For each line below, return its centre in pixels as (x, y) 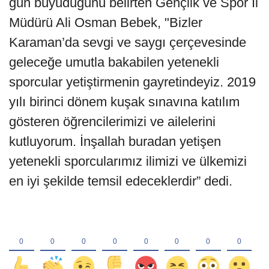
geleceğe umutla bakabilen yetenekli (114, 62)
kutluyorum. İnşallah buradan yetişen (115, 141)
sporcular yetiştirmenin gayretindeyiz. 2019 (132, 82)
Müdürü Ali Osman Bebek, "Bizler (106, 22)
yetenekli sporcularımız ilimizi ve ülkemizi (128, 161)
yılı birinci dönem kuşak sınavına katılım (124, 101)
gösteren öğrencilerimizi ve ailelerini (112, 121)
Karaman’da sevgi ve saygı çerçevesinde (128, 42)
